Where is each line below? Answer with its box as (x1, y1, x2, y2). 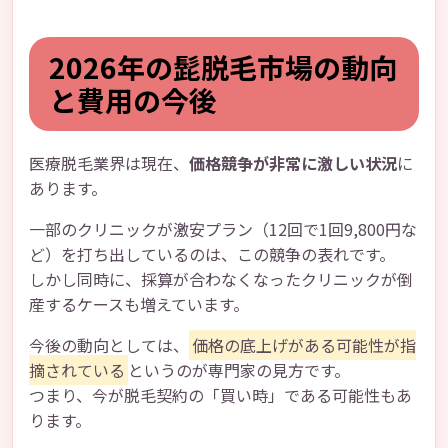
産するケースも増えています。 (29, 291, 249, 316)
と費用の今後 (49, 79, 217, 120)
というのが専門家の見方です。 (128, 357, 350, 382)
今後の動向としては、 (29, 332, 189, 357)
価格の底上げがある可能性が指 (192, 332, 416, 357)
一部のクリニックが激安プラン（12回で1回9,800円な (29, 216, 417, 241)
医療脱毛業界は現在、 (29, 150, 189, 175)
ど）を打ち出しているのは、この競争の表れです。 (29, 241, 395, 266)
